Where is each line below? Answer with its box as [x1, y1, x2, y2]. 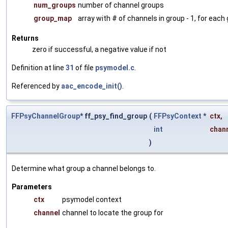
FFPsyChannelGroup [11, 112, 80, 121]
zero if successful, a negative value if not [32, 45, 166, 54]
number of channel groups [78, 1, 164, 10]
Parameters [12, 183, 52, 191]
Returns [12, 34, 39, 43]
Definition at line [12, 64, 66, 72]
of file [74, 64, 95, 72]
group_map [34, 14, 72, 23]
